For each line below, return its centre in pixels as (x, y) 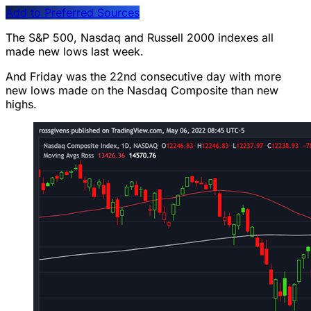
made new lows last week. (75, 51)
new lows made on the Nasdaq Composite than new (142, 90)
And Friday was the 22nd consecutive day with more (143, 76)
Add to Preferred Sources (73, 12)
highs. (21, 104)
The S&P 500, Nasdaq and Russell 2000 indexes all (140, 37)
